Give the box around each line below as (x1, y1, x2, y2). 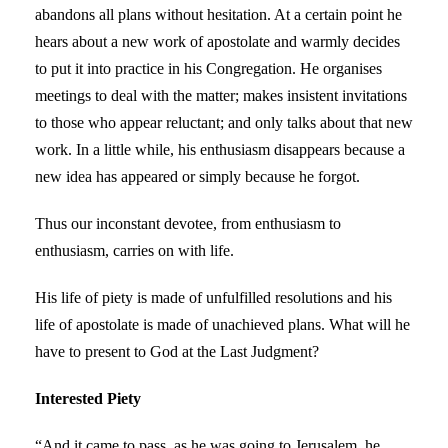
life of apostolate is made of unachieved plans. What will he (35, 315, 410, 333)
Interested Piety (35, 389, 141, 407)
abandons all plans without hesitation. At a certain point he (35, 5, 402, 23)
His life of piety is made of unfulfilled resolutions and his (35, 288, 392, 306)
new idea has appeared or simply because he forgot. (35, 167, 360, 185)
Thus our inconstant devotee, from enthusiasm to (35, 214, 341, 232)
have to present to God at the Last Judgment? (35, 342, 319, 360)
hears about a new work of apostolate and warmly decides (35, 32, 400, 50)
